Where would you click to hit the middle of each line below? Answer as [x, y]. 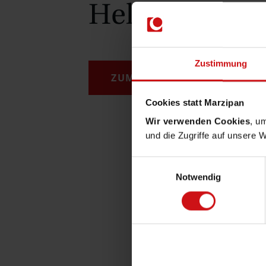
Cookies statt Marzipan [194, 103]
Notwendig [198, 177]
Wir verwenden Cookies [197, 121]
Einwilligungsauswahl [173, 163]
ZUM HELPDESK [151, 77]
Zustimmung [221, 64]
